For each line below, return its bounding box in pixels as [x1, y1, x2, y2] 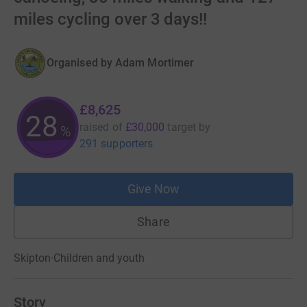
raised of [79, 121, 123, 134]
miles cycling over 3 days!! [14, 10, 208, 29]
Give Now [127, 182, 180, 196]
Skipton [14, 251, 51, 265]
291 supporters [79, 137, 153, 150]
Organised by [47, 56, 112, 69]
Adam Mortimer [115, 56, 195, 69]
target [167, 121, 196, 134]
